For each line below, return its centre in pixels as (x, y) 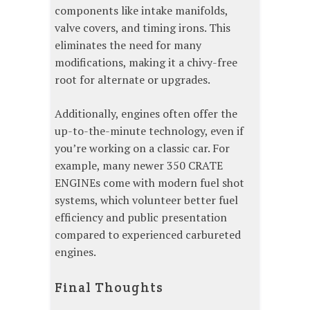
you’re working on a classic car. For (142, 148)
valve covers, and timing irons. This (143, 28)
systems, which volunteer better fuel (146, 200)
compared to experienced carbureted (148, 235)
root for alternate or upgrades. (133, 80)
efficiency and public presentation (141, 218)
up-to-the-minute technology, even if (149, 131)
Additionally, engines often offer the (146, 114)
